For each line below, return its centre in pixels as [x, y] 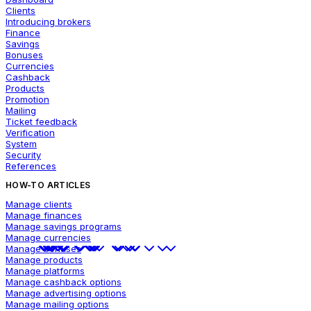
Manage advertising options [66, 293]
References [31, 166]
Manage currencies [48, 237]
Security [23, 155]
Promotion [27, 99]
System [21, 144]
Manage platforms [45, 271]
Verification [30, 133]
